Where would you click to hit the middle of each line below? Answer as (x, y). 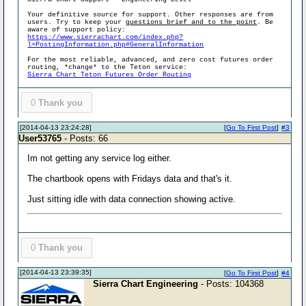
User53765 (40, 138)
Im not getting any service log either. (100, 158)
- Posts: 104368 (231, 283)
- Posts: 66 (85, 138)
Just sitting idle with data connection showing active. (132, 199)
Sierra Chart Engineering (146, 283)
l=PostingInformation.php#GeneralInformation (116, 44)
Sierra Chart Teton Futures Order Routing (110, 74)
